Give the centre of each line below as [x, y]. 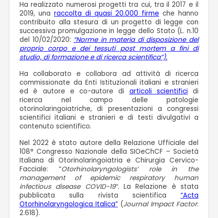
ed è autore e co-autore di [74, 91]
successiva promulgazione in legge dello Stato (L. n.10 [109, 31]
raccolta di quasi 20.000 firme [107, 13]
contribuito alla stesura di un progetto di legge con [109, 22]
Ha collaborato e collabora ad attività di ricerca [109, 73]
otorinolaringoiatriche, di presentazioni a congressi [109, 109]
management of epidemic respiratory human [109, 178]
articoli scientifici [158, 91]
